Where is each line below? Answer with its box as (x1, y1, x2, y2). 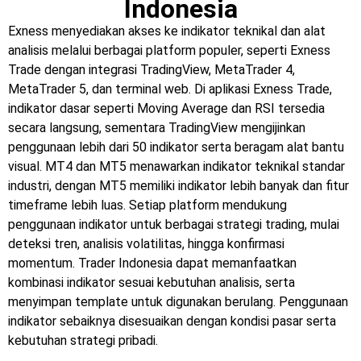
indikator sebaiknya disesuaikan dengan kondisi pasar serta (8, 313, 336, 329)
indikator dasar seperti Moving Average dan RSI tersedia (8, 101, 325, 116)
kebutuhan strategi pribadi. (8, 333, 158, 348)
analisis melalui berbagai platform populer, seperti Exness (8, 43, 330, 58)
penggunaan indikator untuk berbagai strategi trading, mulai (8, 217, 339, 232)
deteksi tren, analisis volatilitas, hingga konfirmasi (8, 236, 284, 251)
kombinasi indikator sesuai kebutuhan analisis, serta (8, 275, 295, 290)
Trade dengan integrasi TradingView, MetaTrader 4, (8, 62, 295, 77)
